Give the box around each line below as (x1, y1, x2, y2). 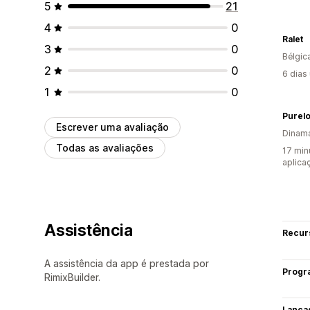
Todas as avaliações (56, 141, 154, 154)
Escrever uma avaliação (56, 120, 169, 133)
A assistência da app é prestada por (44, 257, 209, 269)
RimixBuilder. (44, 271, 100, 283)
